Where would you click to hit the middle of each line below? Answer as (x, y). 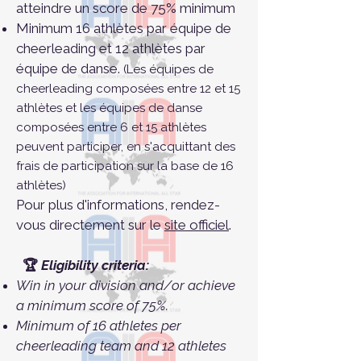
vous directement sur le (90, 225)
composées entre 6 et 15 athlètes (111, 128)
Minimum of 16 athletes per (99, 326)
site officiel (197, 225)
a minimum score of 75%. (92, 306)
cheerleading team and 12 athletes (121, 346)
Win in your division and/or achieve (126, 286)
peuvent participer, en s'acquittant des (126, 147)
